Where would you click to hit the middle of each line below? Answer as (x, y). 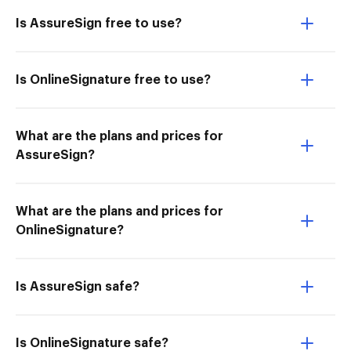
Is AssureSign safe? (78, 287)
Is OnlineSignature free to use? (113, 80)
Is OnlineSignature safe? (92, 343)
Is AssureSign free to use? (99, 24)
